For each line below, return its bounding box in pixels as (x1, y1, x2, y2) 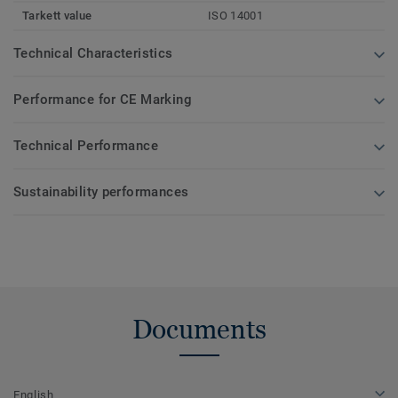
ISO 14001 (208, 9, 263, 23)
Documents (131, 314, 267, 346)
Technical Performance (13, 138, 158, 155)
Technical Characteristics (13, 45, 173, 62)
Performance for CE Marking (13, 92, 192, 108)
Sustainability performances (13, 184, 189, 201)
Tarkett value (22, 9, 92, 23)
